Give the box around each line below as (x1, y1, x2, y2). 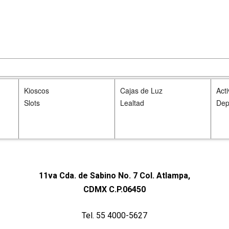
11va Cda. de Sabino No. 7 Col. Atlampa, (39, 171, 190, 181)
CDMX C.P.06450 (83, 185, 146, 195)
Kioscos (24, 85, 49, 96)
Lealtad (120, 98, 144, 108)
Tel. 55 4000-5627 (82, 211, 147, 221)
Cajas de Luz (120, 85, 163, 96)
